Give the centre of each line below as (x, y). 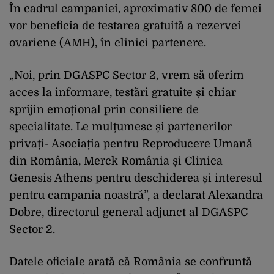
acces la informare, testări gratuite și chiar (123, 92)
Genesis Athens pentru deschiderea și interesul (136, 178)
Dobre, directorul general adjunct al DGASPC (128, 212)
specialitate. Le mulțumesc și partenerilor (120, 126)
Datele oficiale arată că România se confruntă (131, 261)
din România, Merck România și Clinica (116, 161)
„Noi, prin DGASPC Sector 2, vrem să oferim (127, 75)
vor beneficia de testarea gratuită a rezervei (125, 25)
